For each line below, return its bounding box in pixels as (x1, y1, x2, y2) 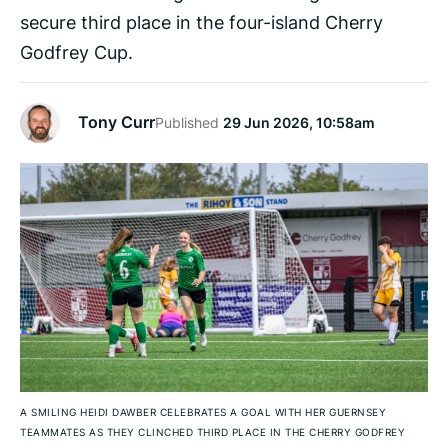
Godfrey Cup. (20, 38, 133, 65)
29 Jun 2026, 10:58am (223, 112, 375, 132)
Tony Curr (78, 111, 155, 134)
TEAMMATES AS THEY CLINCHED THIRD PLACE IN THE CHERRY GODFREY (20, 425, 405, 440)
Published (155, 112, 223, 132)
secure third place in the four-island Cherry (20, 8, 383, 35)
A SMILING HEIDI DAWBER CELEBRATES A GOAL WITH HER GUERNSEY (20, 405, 386, 420)
